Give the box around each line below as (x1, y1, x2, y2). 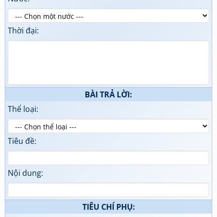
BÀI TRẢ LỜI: (85, 89, 132, 100)
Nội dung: (8, 168, 43, 178)
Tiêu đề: (8, 136, 36, 146)
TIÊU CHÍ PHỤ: (82, 201, 135, 212)
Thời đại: (8, 25, 39, 36)
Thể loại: (8, 104, 38, 114)
